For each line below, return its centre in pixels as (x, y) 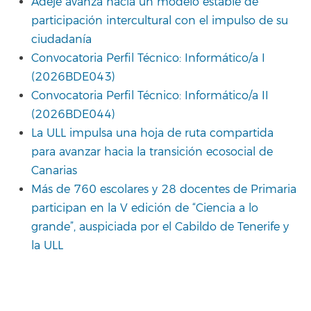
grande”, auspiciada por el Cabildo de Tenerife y (160, 227)
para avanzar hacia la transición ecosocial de (152, 152)
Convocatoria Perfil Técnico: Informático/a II (150, 95)
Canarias (54, 170)
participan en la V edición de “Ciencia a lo (145, 208)
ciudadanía (61, 39)
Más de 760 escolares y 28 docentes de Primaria (164, 189)
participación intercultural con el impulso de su (160, 20)
